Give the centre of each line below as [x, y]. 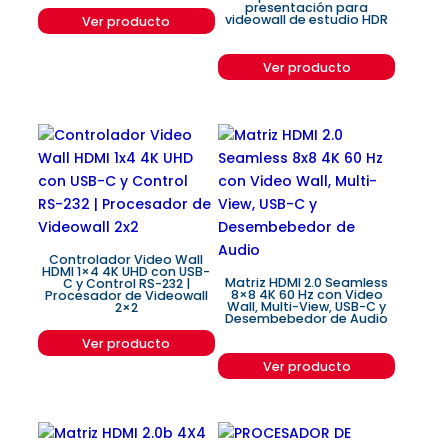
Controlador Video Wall [126, 259]
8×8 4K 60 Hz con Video [306, 294]
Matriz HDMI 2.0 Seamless [307, 282]
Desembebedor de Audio [307, 318]
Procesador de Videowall [126, 295]
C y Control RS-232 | [126, 283]
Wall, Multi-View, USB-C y [307, 306]
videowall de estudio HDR [307, 20]
